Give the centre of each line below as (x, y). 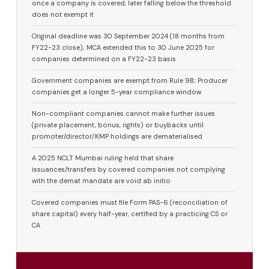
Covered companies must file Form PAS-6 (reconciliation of (130, 203)
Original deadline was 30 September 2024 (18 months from (128, 36)
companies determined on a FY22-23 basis (104, 59)
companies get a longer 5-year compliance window (117, 92)
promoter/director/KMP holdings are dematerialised (117, 137)
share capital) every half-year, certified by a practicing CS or (130, 214)
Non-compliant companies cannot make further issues (124, 114)
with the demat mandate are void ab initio (101, 181)
